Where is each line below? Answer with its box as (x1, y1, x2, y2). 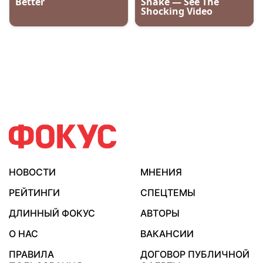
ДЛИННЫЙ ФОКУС (9, 207, 95, 219)
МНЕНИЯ (140, 166, 182, 178)
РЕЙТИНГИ (9, 187, 60, 198)
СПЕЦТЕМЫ (140, 187, 195, 198)
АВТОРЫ (140, 207, 180, 219)
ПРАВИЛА (9, 248, 54, 260)
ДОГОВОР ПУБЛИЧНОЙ (140, 248, 249, 260)
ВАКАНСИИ (140, 228, 194, 240)
